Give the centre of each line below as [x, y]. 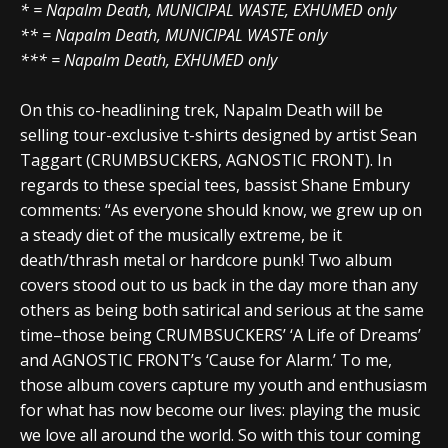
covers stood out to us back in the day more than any [219, 284]
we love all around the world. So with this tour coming [220, 434]
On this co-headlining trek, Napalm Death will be [201, 109]
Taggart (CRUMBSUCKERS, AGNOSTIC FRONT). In [206, 159]
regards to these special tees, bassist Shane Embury [215, 184]
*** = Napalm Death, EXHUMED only [148, 59]
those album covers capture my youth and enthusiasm [223, 384]
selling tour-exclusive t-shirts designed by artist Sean [218, 134]
